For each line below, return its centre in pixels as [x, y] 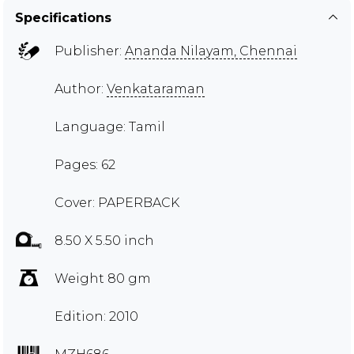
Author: [81, 88]
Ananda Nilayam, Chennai [211, 51]
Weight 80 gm [103, 278]
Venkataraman [156, 88]
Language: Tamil [110, 126]
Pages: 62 [85, 164]
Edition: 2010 [96, 316]
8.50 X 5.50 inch [104, 240]
